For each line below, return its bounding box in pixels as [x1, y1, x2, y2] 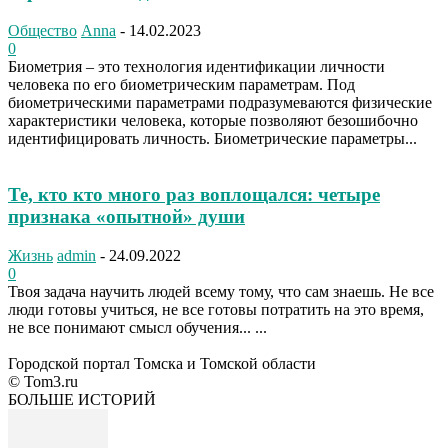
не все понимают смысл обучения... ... [8, 319, 267, 337]
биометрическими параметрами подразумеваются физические [8, 93, 432, 111]
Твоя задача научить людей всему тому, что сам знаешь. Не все [8, 283, 434, 301]
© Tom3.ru [8, 373, 78, 391]
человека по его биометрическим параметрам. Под [8, 75, 355, 93]
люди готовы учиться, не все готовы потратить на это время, [8, 301, 424, 319]
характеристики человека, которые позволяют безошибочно [8, 111, 418, 129]
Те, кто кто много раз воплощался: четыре [8, 184, 380, 206]
